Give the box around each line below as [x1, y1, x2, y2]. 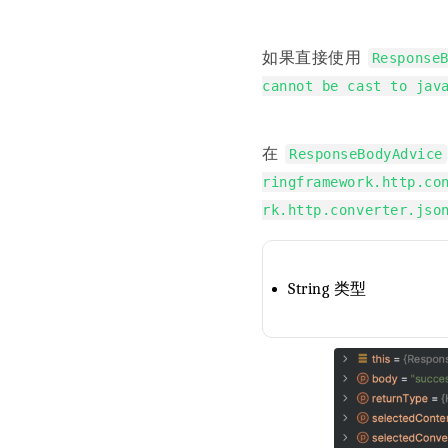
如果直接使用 [262, 48, 366, 67]
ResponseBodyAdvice [289, 145, 443, 162]
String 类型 [288, 279, 367, 298]
